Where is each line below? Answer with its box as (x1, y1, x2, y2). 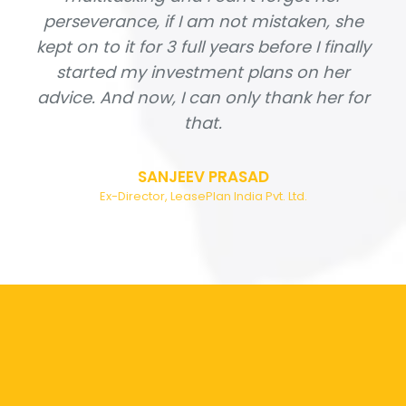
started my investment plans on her (56, 60, 350, 83)
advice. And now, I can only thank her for (36, 85, 370, 109)
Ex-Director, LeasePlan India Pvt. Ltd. (99, 187, 307, 205)
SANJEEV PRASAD (137, 165, 269, 188)
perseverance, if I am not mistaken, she (43, 9, 363, 33)
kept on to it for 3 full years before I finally (35, 34, 371, 58)
